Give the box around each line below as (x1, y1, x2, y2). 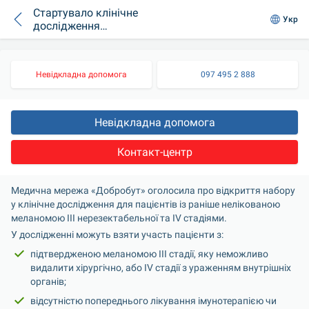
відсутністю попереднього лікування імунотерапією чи (30, 295, 277, 306)
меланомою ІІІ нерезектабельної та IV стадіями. (11, 212, 227, 223)
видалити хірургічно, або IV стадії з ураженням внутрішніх (30, 262, 291, 273)
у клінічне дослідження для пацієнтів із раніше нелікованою (11, 199, 280, 210)
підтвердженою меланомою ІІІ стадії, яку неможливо (30, 248, 268, 259)
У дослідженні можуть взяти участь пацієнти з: (11, 229, 223, 240)
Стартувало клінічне (33, 6, 138, 19)
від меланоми (33, 46, 105, 59)
